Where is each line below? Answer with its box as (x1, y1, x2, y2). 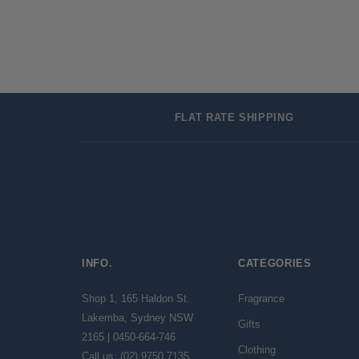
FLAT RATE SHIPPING (174, 111, 294, 123)
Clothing (238, 343, 276, 356)
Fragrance (238, 292, 284, 305)
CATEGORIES (238, 256, 312, 269)
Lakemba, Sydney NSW (82, 311, 193, 324)
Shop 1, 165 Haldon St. (82, 292, 190, 305)
